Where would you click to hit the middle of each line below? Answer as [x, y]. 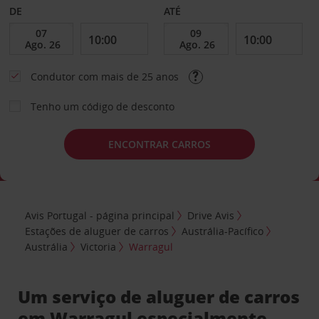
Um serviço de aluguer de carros [159, 296]
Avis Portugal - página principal [100, 215]
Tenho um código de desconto [102, 106]
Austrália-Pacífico [223, 231]
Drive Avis [211, 215]
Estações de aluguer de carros [97, 231]
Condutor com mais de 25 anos [106, 77]
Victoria [99, 246]
